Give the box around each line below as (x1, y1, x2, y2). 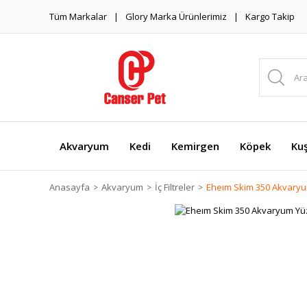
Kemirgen (171, 139, 219, 153)
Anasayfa (49, 181, 90, 193)
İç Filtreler (155, 181, 195, 193)
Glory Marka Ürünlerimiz (125, 10, 227, 23)
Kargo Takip (245, 10, 295, 23)
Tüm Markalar (49, 10, 107, 23)
